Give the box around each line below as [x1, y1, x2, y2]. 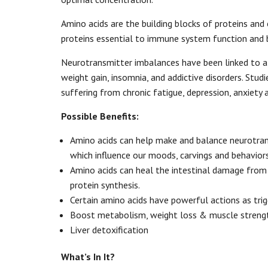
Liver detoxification [70, 224, 148, 236]
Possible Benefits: [61, 110, 139, 122]
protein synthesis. [70, 179, 139, 191]
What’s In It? [61, 251, 115, 263]
